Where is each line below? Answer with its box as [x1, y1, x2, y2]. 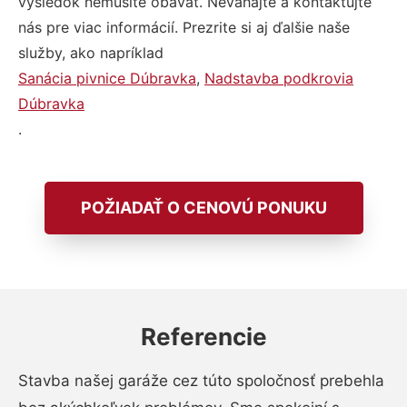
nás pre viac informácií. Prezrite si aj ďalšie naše [18, 18, 350, 36]
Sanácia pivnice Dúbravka [18, 69, 196, 87]
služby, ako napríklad [18, 44, 164, 62]
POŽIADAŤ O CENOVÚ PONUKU [80, 198, 327, 217]
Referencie [140, 323, 267, 351]
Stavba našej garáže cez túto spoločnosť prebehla [18, 372, 384, 390]
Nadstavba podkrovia [204, 69, 353, 87]
